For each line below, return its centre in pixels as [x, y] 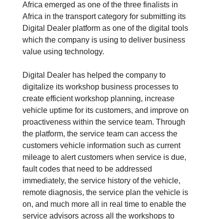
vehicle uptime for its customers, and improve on [106, 110]
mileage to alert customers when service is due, [104, 157]
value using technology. [63, 52]
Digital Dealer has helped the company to [94, 75]
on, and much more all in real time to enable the [104, 204]
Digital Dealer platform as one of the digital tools [105, 28]
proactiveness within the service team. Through [104, 122]
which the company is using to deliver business [104, 40]
